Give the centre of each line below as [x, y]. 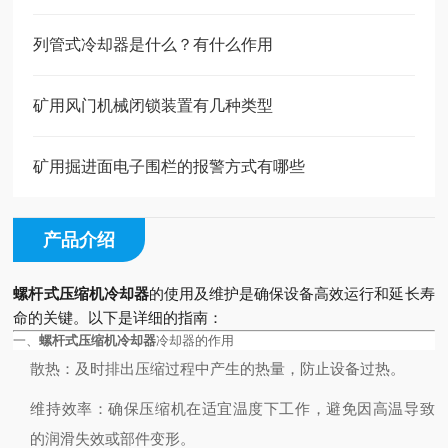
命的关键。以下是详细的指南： [118, 317]
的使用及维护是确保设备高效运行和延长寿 [291, 293]
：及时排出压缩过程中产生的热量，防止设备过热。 [233, 368]
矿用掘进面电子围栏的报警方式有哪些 [169, 166]
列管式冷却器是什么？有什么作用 [153, 44]
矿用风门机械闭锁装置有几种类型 [153, 105]
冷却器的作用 [195, 340]
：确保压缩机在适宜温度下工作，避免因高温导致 [263, 408]
